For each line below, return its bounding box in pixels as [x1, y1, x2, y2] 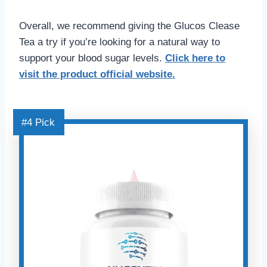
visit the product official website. [19, 69, 175, 80]
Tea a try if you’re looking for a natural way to [19, 36, 220, 48]
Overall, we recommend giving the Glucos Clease [19, 20, 240, 32]
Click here [165, 52, 213, 64]
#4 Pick [21, 117, 55, 129]
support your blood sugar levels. [19, 52, 165, 64]
